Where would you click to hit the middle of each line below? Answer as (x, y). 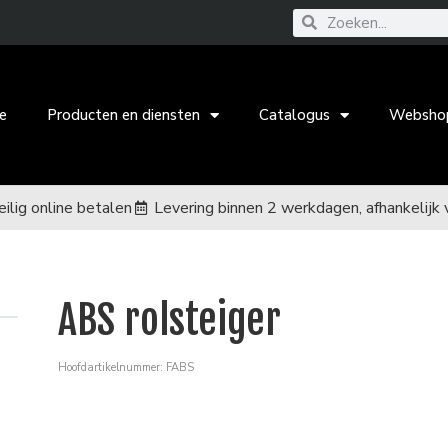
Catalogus (295, 115)
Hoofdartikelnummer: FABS (125, 367)
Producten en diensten (124, 115)
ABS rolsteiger (169, 320)
